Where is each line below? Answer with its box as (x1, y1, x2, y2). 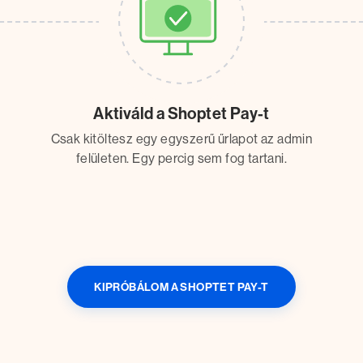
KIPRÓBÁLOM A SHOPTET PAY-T (94, 280, 269, 294)
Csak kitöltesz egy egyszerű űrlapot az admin (50, 131, 313, 147)
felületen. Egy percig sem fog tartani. (75, 151, 288, 167)
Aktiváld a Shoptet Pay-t (93, 104, 270, 124)
